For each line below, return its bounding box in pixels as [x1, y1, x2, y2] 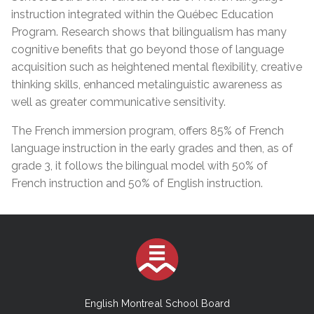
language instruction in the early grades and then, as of [11, 142, 293, 155]
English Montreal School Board [84, 297, 230, 310]
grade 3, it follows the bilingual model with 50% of [11, 159, 268, 172]
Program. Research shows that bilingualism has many [11, 25, 287, 39]
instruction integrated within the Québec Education [11, 8, 273, 21]
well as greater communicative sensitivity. [11, 95, 226, 109]
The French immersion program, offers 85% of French [11, 124, 284, 137]
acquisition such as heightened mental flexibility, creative [11, 60, 302, 74]
